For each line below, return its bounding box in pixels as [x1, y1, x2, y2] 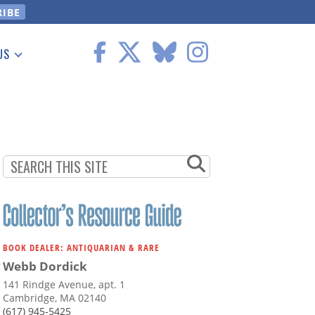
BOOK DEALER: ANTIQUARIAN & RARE [3, 241, 160, 255]
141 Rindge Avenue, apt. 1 [3, 278, 125, 292]
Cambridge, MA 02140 [3, 291, 106, 305]
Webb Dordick [3, 258, 87, 275]
